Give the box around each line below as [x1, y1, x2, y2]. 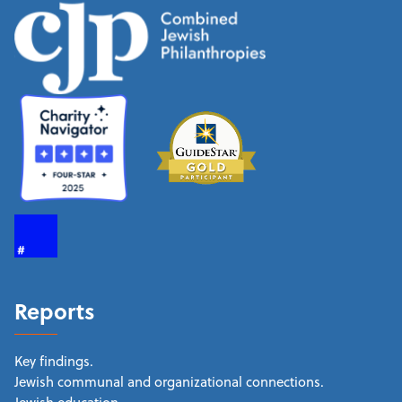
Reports [14, 294, 96, 327]
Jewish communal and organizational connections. [14, 371, 324, 391]
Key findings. [14, 351, 93, 371]
